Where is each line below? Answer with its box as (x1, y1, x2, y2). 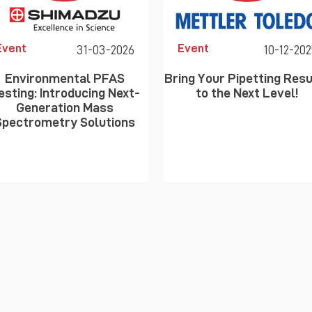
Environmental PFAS (5, 71, 125, 85)
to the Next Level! (196, 86, 299, 100)
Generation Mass (16, 100, 114, 114)
